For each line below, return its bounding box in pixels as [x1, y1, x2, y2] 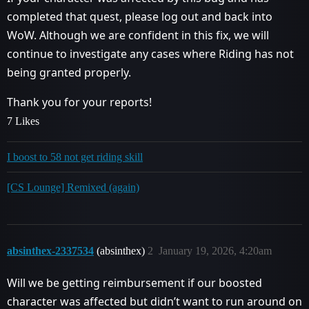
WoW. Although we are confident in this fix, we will [7, 28, 269, 43]
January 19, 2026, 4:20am [159, 245, 272, 257]
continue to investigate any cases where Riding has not [7, 46, 294, 61]
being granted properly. [7, 65, 131, 80]
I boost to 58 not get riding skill [7, 151, 143, 163]
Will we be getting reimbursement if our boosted [7, 275, 262, 290]
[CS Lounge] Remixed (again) [7, 181, 139, 193]
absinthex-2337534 [7, 245, 94, 257]
